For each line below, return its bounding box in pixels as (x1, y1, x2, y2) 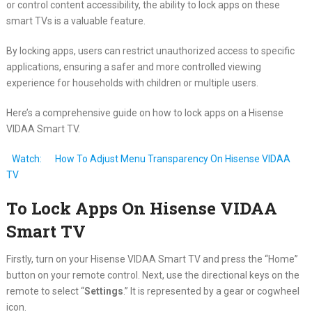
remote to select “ (6, 285, 84, 297)
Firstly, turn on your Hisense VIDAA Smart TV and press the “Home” (6, 253, 298, 265)
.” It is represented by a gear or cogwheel (123, 285, 299, 297)
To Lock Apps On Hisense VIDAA (6, 196, 277, 219)
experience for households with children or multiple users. (6, 77, 258, 88)
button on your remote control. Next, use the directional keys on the (6, 269, 299, 281)
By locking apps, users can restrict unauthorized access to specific (6, 45, 295, 56)
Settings (84, 285, 123, 297)
